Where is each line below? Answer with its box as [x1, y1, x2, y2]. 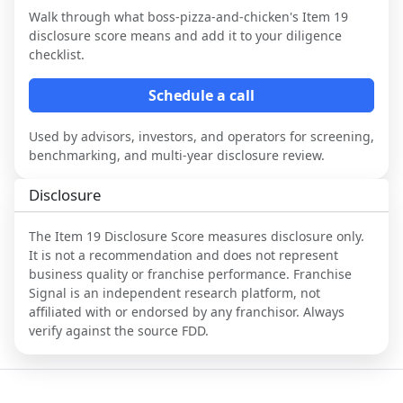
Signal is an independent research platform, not [29, 283, 320, 301]
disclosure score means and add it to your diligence [29, 26, 342, 44]
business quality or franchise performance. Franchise [29, 264, 352, 282]
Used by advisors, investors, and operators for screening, [29, 127, 374, 145]
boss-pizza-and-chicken [148, 7, 290, 25]
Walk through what [29, 7, 148, 25]
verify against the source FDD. [29, 321, 209, 339]
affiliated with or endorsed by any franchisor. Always [29, 302, 345, 320]
